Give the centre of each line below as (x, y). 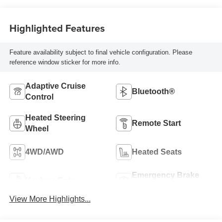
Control (39, 97)
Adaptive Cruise (55, 86)
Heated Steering (55, 118)
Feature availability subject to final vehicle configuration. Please (101, 52)
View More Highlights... (50, 199)
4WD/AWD (44, 152)
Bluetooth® (153, 92)
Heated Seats (157, 152)
